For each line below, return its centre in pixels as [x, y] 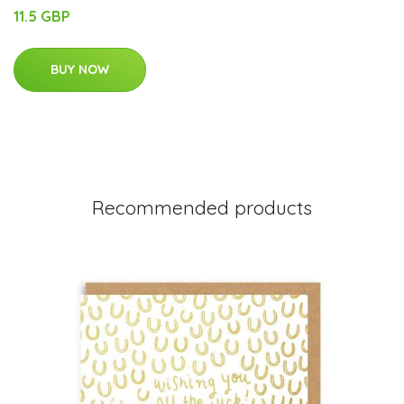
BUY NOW [80, 69]
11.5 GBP [42, 16]
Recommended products [202, 207]
